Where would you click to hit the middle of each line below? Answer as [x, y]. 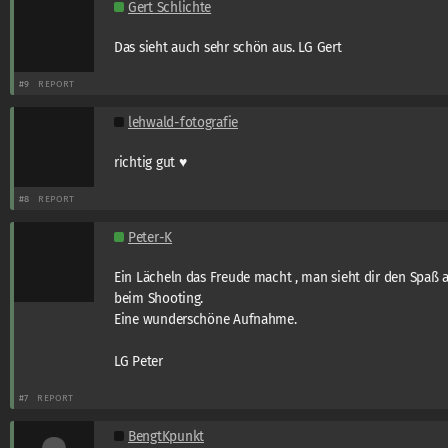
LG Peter [138, 361]
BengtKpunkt [166, 436]
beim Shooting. [159, 298]
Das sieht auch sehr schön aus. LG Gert [228, 47]
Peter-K [150, 237]
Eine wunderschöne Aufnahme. [205, 319]
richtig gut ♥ [150, 162]
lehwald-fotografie [183, 122]
